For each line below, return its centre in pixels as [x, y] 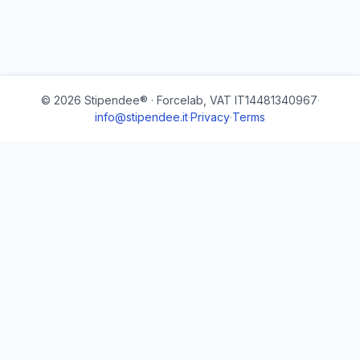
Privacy [210, 117]
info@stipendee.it [141, 117]
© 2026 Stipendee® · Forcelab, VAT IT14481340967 [179, 100]
